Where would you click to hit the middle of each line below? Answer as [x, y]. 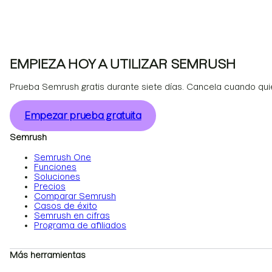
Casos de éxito [66, 206]
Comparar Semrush [75, 196]
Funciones [55, 167]
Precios [50, 187]
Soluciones [57, 177]
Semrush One [63, 158]
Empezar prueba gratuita [83, 116]
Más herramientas [48, 255]
